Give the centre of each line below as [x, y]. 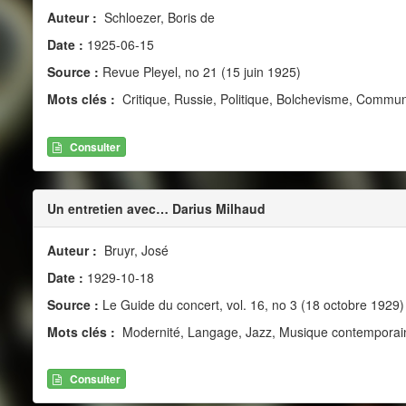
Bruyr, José [134, 250]
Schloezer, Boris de [157, 18]
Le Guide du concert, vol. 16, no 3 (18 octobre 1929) [251, 304]
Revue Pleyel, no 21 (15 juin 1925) [199, 72]
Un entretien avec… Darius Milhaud [156, 208]
